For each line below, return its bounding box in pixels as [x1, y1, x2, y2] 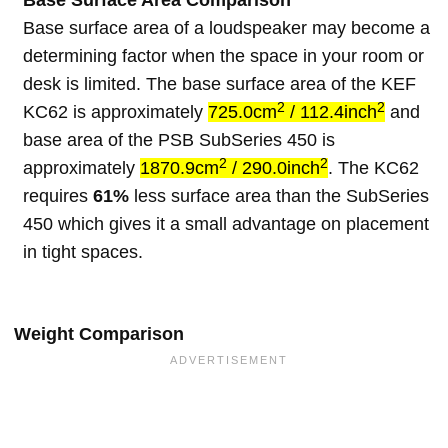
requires [23, 186, 93, 207]
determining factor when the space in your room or [23, 46, 424, 67]
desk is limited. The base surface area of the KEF [23, 74, 416, 95]
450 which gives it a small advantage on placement [23, 214, 429, 235]
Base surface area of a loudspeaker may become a [23, 18, 430, 39]
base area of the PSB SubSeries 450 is [23, 130, 335, 151]
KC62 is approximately [23, 102, 208, 123]
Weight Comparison [14, 324, 184, 345]
